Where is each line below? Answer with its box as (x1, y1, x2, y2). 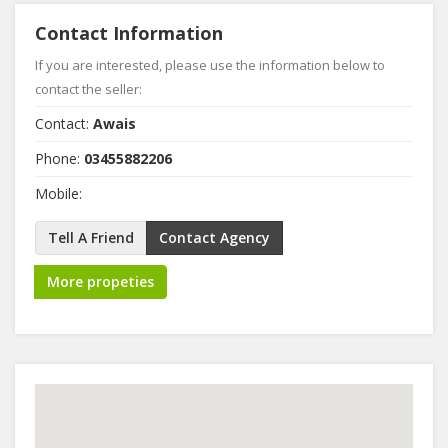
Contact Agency (159, 227, 270, 247)
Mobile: (35, 183, 82, 203)
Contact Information (35, 20, 223, 45)
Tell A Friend (48, 227, 134, 247)
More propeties (47, 271, 154, 291)
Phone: (35, 148, 84, 168)
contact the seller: (35, 79, 142, 98)
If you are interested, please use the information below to (35, 55, 385, 74)
